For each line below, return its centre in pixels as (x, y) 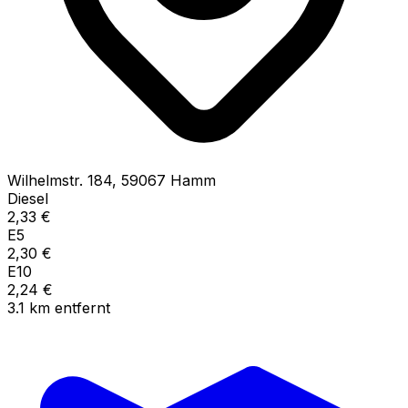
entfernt (82, 307)
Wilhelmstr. (45, 180)
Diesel (28, 198)
